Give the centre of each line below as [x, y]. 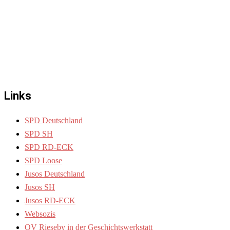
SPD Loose [43, 160]
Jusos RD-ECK [50, 200]
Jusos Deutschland [55, 174]
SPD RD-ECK [49, 147]
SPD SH [39, 133]
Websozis [40, 214]
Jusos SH [40, 187]
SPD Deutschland [54, 120]
